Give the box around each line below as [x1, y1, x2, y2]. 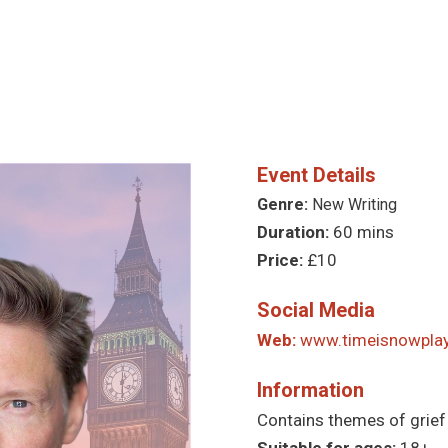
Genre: [257, 195, 312, 214]
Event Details [257, 163, 376, 187]
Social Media [257, 298, 375, 322]
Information [257, 378, 364, 402]
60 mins [333, 222, 394, 242]
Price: [257, 250, 307, 270]
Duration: [257, 222, 333, 242]
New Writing [312, 195, 397, 214]
